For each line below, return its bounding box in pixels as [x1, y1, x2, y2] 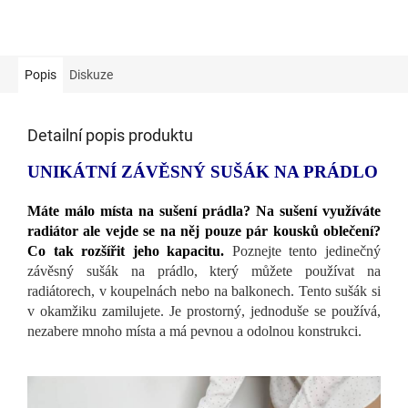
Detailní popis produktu [27, 125, 193, 145]
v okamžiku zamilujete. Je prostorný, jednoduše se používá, [27, 302, 381, 319]
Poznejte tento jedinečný [231, 242, 382, 259]
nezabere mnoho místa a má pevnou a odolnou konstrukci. [27, 322, 362, 339]
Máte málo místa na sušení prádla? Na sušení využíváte [27, 202, 381, 219]
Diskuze [69, 66, 113, 82]
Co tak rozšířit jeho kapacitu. [27, 242, 225, 259]
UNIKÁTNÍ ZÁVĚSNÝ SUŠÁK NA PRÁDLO [27, 161, 378, 181]
